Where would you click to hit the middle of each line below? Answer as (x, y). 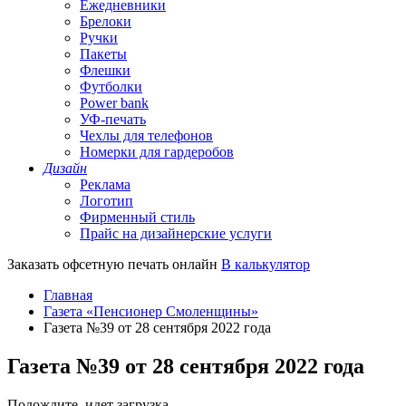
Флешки (105, 70)
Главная (68, 295)
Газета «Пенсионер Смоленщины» (151, 311)
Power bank (114, 103)
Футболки (111, 87)
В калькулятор (266, 264)
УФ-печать (113, 119)
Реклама (105, 184)
